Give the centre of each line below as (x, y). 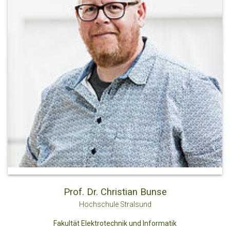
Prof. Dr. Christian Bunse (115, 191)
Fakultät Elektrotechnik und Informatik (115, 223)
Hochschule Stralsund (115, 204)
